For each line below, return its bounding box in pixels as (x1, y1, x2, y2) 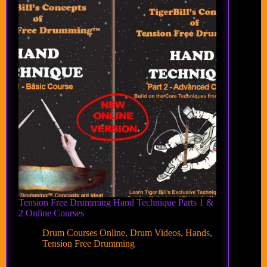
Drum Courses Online (42, 227, 125, 238)
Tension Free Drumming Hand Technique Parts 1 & (18, 197, 213, 208)
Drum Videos (130, 227, 181, 238)
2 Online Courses (18, 208, 84, 219)
